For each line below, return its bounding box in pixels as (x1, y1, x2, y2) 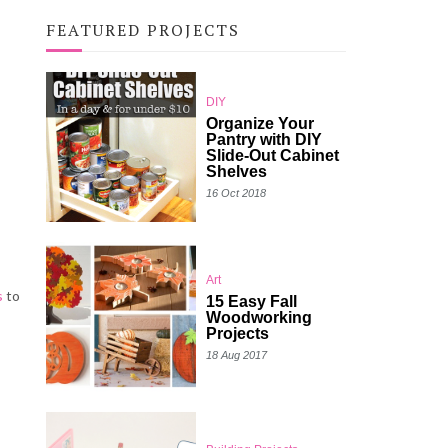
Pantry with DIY (206, 131, 322, 148)
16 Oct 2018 (206, 187, 266, 199)
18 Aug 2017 (206, 349, 267, 361)
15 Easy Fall (206, 293, 297, 310)
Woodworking (206, 309, 312, 326)
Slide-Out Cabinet (206, 147, 339, 164)
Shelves (206, 163, 267, 180)
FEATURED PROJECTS (46, 19, 240, 41)
